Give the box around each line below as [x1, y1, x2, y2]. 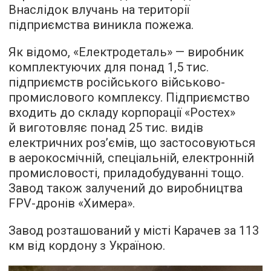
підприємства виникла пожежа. [8, 18, 194, 32]
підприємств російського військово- [8, 75, 225, 90]
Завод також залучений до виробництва [8, 181, 243, 195]
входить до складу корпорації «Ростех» [8, 105, 235, 120]
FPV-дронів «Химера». [8, 196, 135, 211]
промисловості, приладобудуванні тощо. [8, 166, 244, 180]
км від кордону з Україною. [8, 238, 165, 253]
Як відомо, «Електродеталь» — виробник [8, 45, 244, 59]
